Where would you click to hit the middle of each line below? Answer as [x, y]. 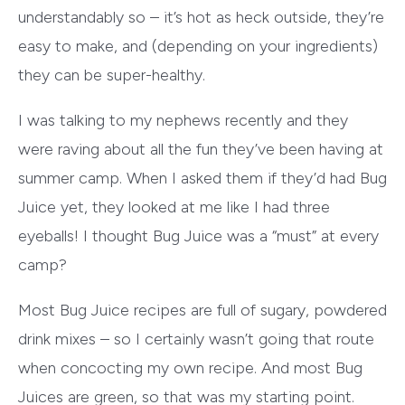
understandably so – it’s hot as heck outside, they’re [201, 18]
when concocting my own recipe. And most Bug [190, 368]
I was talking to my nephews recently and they [183, 121]
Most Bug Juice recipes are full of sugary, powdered [202, 311]
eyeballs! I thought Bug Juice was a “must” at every [198, 236]
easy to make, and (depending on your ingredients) [198, 47]
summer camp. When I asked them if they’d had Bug [202, 179]
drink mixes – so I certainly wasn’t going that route [196, 339]
